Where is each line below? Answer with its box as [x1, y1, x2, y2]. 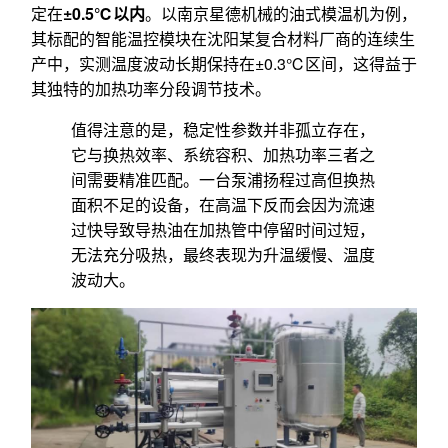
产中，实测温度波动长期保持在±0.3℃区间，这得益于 [31, 51, 417, 75]
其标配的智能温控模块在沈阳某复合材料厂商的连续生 [31, 26, 415, 50]
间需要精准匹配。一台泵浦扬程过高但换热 [71, 167, 375, 191]
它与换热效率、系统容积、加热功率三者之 [71, 142, 375, 166]
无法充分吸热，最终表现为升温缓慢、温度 [71, 242, 375, 266]
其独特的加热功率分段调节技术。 [31, 76, 271, 100]
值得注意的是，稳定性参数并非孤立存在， [71, 117, 375, 141]
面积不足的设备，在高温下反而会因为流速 [71, 192, 375, 216]
